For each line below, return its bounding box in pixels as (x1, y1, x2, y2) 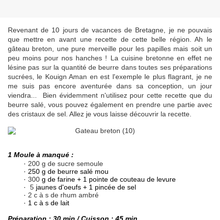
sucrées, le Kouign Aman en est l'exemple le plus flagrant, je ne (8, 73, 212, 81)
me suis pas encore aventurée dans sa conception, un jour (8, 82, 212, 90)
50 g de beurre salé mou (32, 167, 109, 176)
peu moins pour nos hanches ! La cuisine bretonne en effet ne (8, 54, 212, 62)
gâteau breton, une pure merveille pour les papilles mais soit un (8, 45, 212, 53)
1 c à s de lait (28, 199, 70, 207)
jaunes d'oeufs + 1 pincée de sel (36, 183, 137, 192)
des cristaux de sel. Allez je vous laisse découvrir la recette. (8, 110, 192, 118)
